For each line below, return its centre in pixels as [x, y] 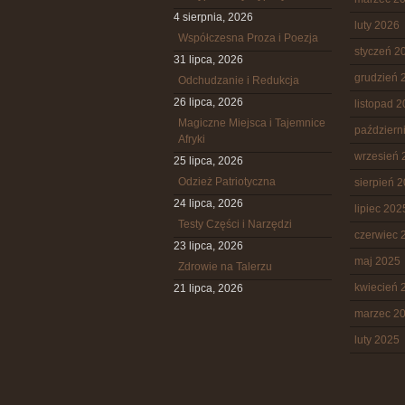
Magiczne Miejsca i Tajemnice [252, 123]
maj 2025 [377, 261]
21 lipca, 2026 [208, 288]
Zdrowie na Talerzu [225, 267]
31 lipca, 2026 [208, 60]
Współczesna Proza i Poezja [248, 38]
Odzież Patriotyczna [227, 182]
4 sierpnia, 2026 [213, 17]
